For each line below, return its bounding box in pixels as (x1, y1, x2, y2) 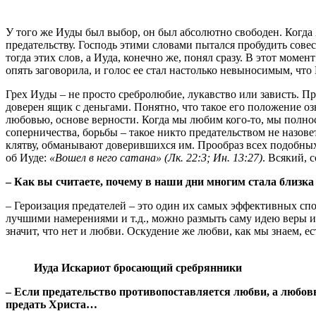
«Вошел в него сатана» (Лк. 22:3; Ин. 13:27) (49, 152, 262, 164)
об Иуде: (6, 152, 49, 164)
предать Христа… (6, 298, 97, 311)
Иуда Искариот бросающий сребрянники (34, 262, 242, 274)
